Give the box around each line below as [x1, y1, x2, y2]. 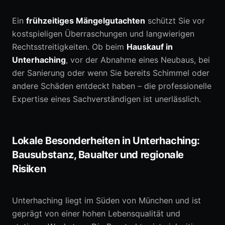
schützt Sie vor [145, 16, 205, 26]
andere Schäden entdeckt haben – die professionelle [12, 81, 211, 91]
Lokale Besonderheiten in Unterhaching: [12, 135, 200, 147]
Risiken [12, 163, 46, 175]
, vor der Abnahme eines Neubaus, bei [66, 55, 210, 65]
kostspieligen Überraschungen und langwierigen [12, 29, 194, 39]
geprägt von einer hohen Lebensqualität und [12, 208, 180, 218]
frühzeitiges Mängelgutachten [26, 16, 145, 26]
